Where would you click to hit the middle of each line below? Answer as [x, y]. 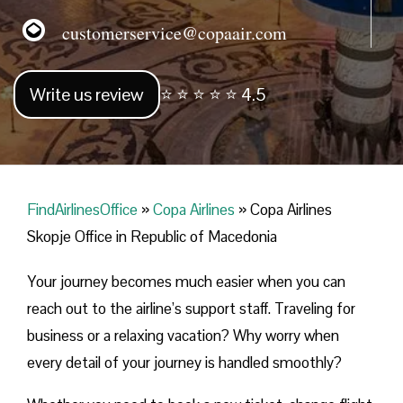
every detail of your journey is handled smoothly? [184, 363]
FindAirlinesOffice [82, 210]
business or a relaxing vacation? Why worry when [183, 336]
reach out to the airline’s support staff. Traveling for [191, 309]
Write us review [87, 95]
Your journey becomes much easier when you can [186, 282]
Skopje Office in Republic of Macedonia [152, 237]
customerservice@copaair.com [166, 32]
